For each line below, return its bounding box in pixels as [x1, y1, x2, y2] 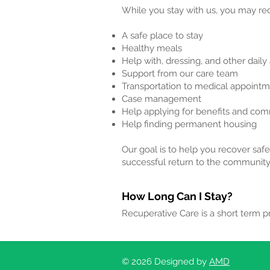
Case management [122, 93, 201, 104]
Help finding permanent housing [122, 119, 257, 130]
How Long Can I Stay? [122, 190, 233, 202]
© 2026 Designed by [122, 256, 209, 267]
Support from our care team [122, 68, 238, 79]
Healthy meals [122, 43, 182, 54]
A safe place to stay [122, 30, 203, 41]
